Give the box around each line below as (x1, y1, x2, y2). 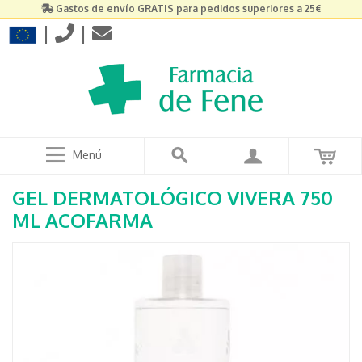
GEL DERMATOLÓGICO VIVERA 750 (12, 185, 333, 210)
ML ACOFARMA (12, 208, 153, 233)
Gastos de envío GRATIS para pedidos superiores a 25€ (56, 2, 321, 15)
